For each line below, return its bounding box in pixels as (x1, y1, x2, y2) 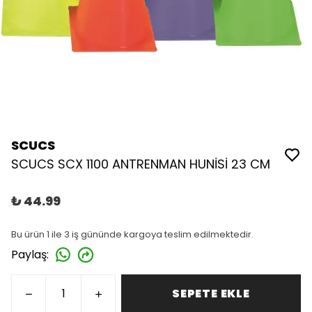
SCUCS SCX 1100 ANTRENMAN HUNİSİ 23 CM (11, 155, 270, 173)
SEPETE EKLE (172, 286, 250, 302)
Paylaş (11, 246, 47, 263)
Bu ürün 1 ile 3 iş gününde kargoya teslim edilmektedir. (11, 228, 253, 241)
